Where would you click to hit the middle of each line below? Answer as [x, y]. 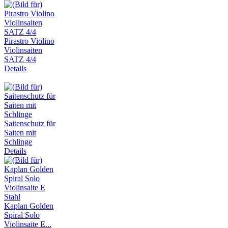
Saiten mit [20, 132]
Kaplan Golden [29, 206]
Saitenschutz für [30, 123]
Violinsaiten [23, 50]
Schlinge [18, 141]
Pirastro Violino [29, 41]
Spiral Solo [22, 215]
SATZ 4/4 [20, 59]
